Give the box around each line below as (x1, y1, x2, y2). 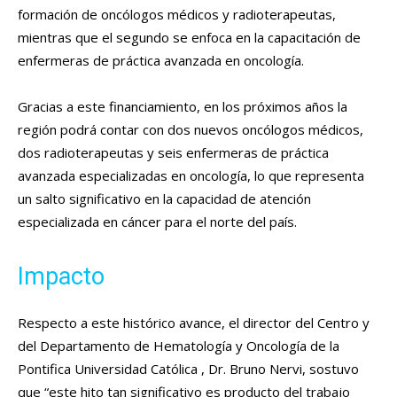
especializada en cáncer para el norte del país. (18, 212, 297, 230)
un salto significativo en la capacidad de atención (18, 189, 311, 207)
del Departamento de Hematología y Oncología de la (18, 336, 339, 354)
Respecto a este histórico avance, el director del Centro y (18, 313, 370, 331)
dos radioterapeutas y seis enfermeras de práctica (18, 143, 329, 161)
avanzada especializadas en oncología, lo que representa (18, 166, 364, 184)
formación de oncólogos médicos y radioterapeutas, (18, 4, 336, 23)
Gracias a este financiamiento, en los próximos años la (18, 97, 347, 115)
